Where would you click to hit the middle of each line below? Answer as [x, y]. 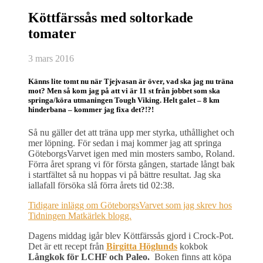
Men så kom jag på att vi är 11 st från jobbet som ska [134, 90]
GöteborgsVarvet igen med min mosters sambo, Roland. [131, 154]
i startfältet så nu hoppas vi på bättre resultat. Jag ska [124, 175]
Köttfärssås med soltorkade [111, 17]
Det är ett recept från [67, 247]
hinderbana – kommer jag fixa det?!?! [91, 109]
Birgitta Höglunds [142, 247]
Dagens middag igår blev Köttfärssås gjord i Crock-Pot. [131, 236]
